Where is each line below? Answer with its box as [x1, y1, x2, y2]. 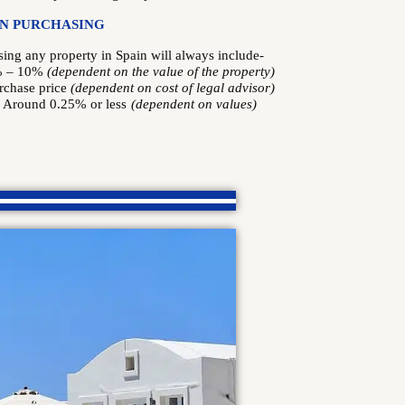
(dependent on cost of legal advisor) [71, 80, 275, 95]
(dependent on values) [131, 97, 257, 111]
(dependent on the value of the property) [47, 64, 275, 79]
